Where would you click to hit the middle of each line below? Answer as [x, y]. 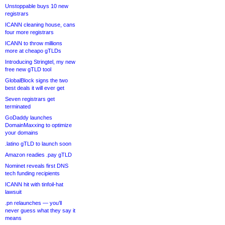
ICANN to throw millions [34, 43]
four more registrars [29, 32]
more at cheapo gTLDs [33, 51]
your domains [22, 133]
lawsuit [13, 192]
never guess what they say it [40, 210]
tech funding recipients [32, 173]
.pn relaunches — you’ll [33, 203]
